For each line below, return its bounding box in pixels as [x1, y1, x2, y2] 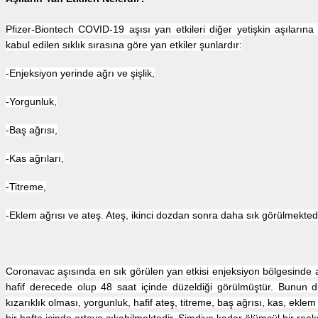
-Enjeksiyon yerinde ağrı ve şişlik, [6, 67, 155, 79]
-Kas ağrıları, [6, 153, 64, 165]
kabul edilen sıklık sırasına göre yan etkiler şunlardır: [6, 39, 242, 51]
